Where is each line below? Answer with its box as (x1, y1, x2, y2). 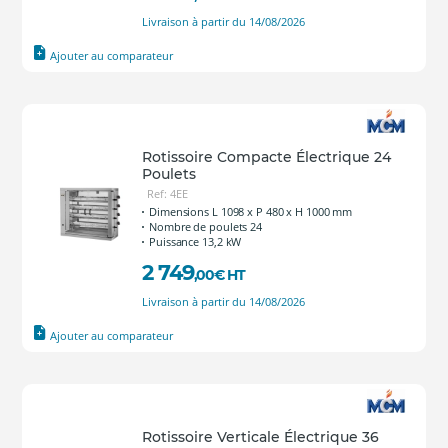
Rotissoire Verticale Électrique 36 (142, 428, 379, 446)
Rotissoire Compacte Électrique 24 (142, 148, 391, 166)
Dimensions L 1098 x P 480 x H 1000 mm (149, 204, 353, 219)
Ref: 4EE (147, 186, 188, 201)
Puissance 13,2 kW (149, 234, 242, 249)
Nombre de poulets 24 (149, 219, 262, 234)
